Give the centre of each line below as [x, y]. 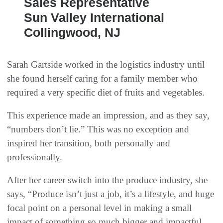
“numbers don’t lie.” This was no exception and [98, 129]
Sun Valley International [94, 17]
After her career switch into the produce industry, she [107, 180]
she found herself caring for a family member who [102, 78]
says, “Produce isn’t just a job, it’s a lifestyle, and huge [111, 194]
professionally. [35, 157]
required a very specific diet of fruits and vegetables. [106, 92]
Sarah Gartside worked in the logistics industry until [106, 64]
